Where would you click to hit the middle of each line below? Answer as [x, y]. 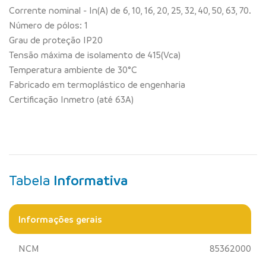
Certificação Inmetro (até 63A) [71, 99]
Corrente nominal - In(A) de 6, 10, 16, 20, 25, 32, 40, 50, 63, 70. [130, 10]
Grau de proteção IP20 [56, 39]
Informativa [91, 180]
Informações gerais [60, 219]
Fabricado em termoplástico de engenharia [97, 84]
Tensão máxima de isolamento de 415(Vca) [95, 54]
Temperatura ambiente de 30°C [73, 69]
